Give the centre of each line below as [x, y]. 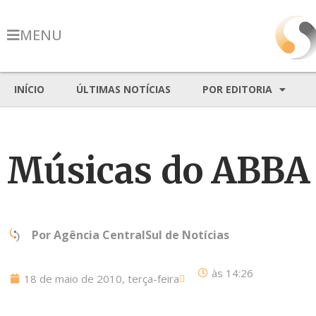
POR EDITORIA [237, 89]
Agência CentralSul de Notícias [141, 235]
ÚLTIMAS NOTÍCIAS [123, 89]
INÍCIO [29, 89]
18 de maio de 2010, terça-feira [102, 279]
